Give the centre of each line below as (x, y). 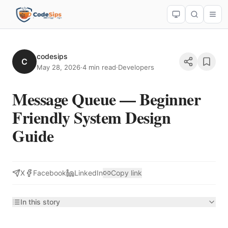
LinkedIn (89, 173)
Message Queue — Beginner (107, 99)
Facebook (50, 173)
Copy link (126, 173)
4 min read (99, 67)
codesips (52, 56)
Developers (136, 67)
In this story (40, 202)
